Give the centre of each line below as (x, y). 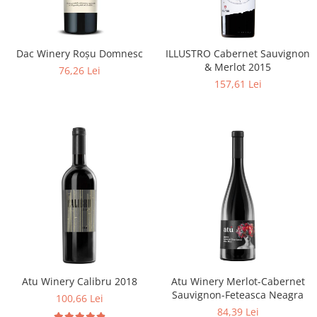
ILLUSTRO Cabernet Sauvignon (238, 53)
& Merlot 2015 (238, 67)
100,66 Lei (79, 298)
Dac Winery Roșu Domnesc (79, 53)
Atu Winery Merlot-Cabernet (238, 281)
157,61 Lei (238, 84)
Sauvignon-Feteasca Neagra (238, 295)
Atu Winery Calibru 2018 (79, 281)
